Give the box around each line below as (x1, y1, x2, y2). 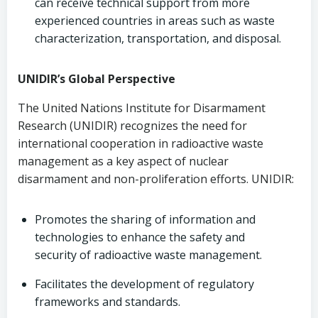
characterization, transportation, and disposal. (35, 31, 281, 46)
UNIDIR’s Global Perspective (18, 71, 175, 87)
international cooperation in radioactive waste (18, 136, 263, 151)
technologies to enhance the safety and (35, 229, 245, 245)
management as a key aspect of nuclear (18, 153, 229, 169)
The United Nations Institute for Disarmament (18, 100, 265, 116)
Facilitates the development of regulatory (35, 276, 254, 292)
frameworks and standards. (35, 294, 180, 309)
